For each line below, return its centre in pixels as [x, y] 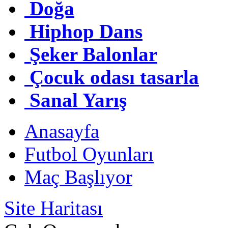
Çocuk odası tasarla [114, 77]
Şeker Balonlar [93, 54]
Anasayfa [62, 131]
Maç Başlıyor [78, 177]
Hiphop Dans [86, 32]
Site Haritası [53, 208]
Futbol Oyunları [89, 154]
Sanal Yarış [78, 100]
